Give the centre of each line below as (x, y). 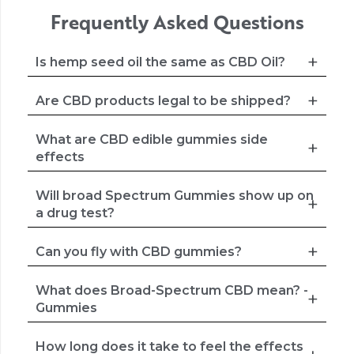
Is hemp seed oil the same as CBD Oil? (160, 62)
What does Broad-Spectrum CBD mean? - (172, 290)
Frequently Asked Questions (177, 21)
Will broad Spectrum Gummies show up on (175, 195)
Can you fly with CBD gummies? (139, 251)
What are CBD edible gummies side (152, 139)
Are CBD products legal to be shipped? (163, 100)
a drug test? (75, 213)
